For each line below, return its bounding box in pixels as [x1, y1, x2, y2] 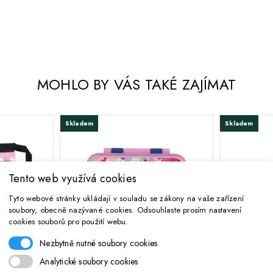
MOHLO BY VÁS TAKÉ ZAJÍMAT [37, 74, 236, 96]
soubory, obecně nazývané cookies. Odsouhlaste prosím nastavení [9, 204, 242, 216]
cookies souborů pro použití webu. [9, 215, 129, 227]
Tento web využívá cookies [9, 170, 136, 186]
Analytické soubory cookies [40, 255, 138, 268]
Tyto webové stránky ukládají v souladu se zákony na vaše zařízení [9, 192, 244, 204]
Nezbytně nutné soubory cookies [40, 236, 158, 249]
